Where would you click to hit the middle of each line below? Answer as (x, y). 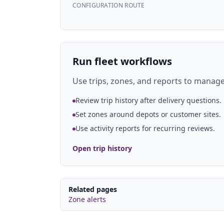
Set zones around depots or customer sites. (148, 114)
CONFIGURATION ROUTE (109, 5)
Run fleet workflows (122, 61)
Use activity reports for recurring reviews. (145, 128)
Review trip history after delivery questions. (148, 100)
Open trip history (102, 148)
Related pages (93, 189)
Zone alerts (87, 199)
